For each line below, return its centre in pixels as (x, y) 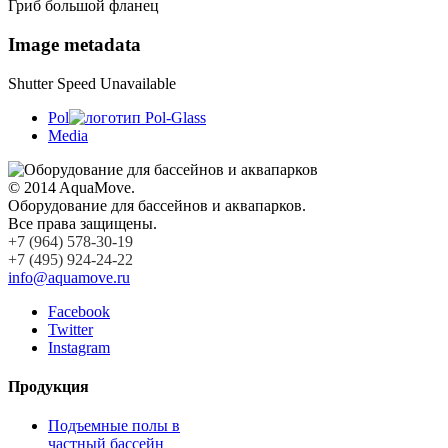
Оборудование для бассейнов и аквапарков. (157, 205)
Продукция (48, 386)
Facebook (79, 311)
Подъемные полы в (114, 426)
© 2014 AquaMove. (71, 187)
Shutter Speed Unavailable (92, 83)
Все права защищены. (82, 223)
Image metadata (74, 44)
